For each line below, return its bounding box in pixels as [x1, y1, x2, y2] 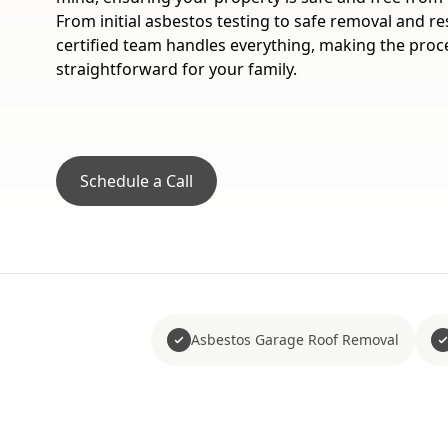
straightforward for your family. [56, 58, 297, 80]
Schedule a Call [80, 170, 193, 192]
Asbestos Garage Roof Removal [191, 330, 399, 349]
